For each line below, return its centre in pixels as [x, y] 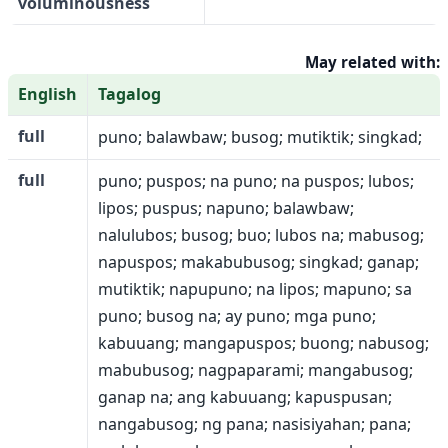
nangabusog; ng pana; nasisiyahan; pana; [254, 424]
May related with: [372, 62]
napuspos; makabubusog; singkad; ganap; [258, 262]
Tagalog [129, 94]
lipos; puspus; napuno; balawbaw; [226, 208]
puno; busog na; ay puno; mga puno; [237, 316]
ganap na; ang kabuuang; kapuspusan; [245, 397]
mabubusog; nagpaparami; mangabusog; [255, 370]
